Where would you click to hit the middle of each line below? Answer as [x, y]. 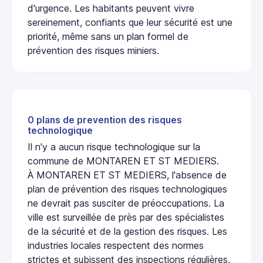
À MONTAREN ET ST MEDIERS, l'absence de [127, 175]
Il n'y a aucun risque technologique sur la [114, 147]
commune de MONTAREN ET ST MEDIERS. [123, 161]
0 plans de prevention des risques [105, 120]
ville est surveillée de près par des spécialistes [126, 218]
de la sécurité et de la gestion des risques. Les [127, 232]
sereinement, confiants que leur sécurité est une [130, 23]
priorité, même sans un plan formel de [108, 37]
